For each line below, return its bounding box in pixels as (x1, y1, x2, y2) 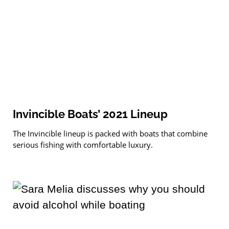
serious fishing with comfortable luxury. (13, 139, 153, 150)
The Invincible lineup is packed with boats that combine (13, 128, 208, 139)
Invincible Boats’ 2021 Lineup (13, 107, 168, 121)
